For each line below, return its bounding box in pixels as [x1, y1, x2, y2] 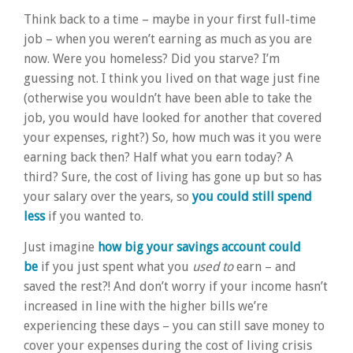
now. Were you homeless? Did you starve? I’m [24, 50, 280, 66]
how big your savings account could [98, 240, 301, 255]
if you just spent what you [41, 259, 192, 275]
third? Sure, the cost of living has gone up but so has [24, 169, 321, 184]
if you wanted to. [48, 208, 147, 224]
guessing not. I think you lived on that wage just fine [24, 70, 320, 86]
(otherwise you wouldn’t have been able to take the [24, 90, 312, 106]
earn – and [233, 259, 296, 275]
